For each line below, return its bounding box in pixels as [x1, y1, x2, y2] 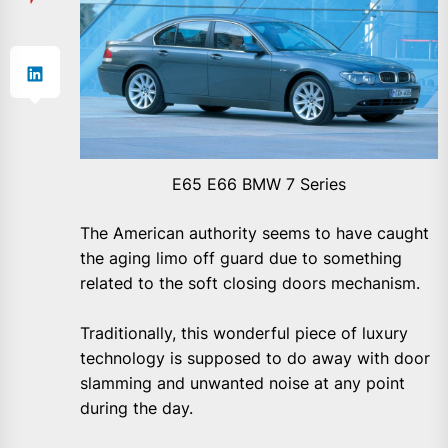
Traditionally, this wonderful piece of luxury [80, 322, 408, 343]
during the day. [80, 397, 193, 418]
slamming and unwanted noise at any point [80, 372, 405, 393]
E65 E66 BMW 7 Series [172, 173, 346, 194]
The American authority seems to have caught [80, 222, 429, 243]
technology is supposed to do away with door [80, 347, 430, 368]
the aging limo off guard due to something [80, 247, 402, 268]
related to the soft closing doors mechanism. [80, 272, 420, 293]
